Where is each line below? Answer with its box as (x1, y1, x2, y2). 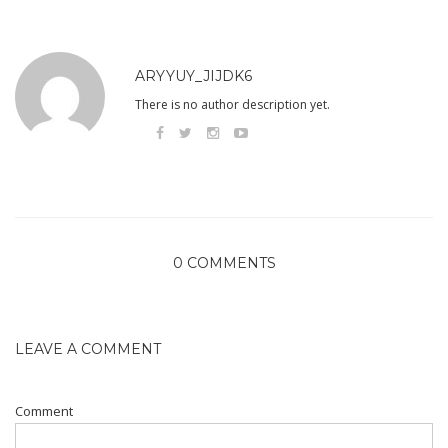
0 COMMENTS (172, 254, 276, 273)
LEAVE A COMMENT (15, 340, 161, 359)
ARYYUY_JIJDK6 (135, 66, 252, 85)
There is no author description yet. (135, 95, 330, 113)
